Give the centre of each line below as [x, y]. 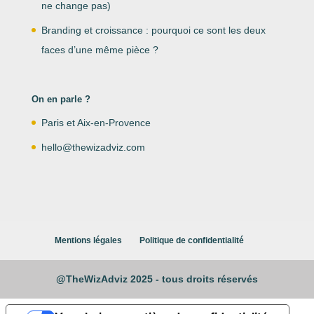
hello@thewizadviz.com [93, 147]
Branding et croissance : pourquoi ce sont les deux [153, 30]
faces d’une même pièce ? [100, 49]
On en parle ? [61, 99]
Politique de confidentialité [191, 241]
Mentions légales [88, 241]
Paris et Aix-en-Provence [96, 122]
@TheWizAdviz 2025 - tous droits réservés [157, 279]
